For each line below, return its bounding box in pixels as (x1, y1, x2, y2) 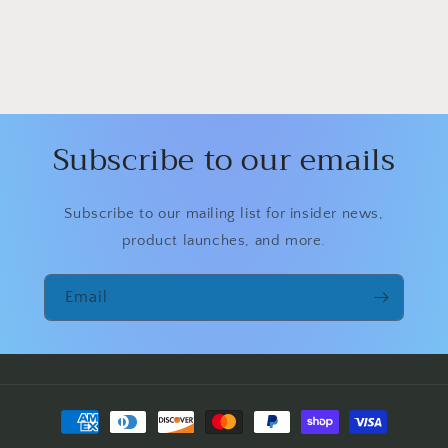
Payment (55, 404, 117, 422)
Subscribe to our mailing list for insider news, (64, 205, 384, 223)
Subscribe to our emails (52, 134, 396, 187)
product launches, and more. (121, 232, 327, 250)
